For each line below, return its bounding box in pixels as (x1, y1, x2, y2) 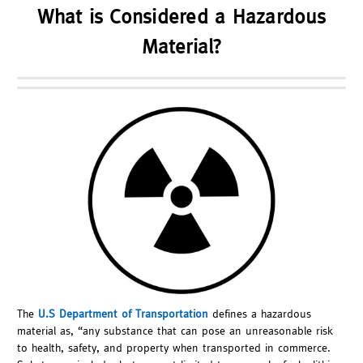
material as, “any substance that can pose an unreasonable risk (17, 323, 333, 337)
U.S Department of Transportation (38, 306, 208, 320)
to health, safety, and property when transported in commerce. (17, 340, 331, 354)
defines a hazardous (208, 306, 311, 320)
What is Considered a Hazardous (37, 4, 326, 28)
